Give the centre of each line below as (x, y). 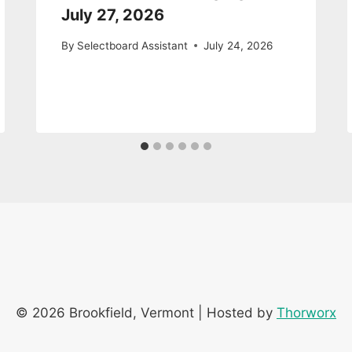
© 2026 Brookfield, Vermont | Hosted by (146, 313)
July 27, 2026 (113, 15)
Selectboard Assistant (133, 45)
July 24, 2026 (238, 45)
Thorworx (306, 313)
